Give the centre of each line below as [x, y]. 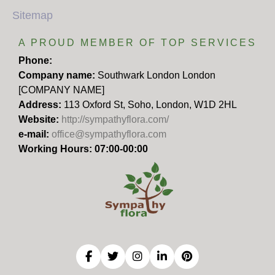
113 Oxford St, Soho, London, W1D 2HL [150, 104]
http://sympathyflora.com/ [115, 119]
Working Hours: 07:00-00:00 [83, 149]
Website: [40, 119]
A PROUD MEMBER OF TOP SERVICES [137, 42]
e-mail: [35, 134]
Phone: [35, 60]
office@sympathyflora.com [109, 134]
